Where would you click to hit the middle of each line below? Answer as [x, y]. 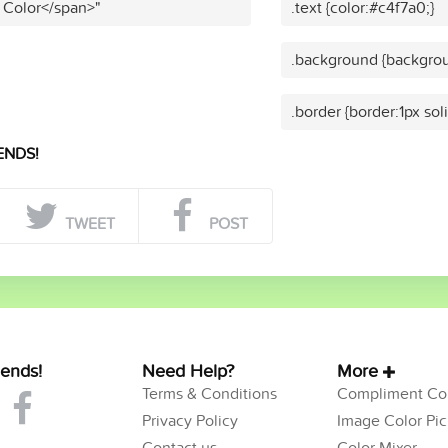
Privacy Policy [189, 420]
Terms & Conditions [209, 393]
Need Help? [187, 371]
